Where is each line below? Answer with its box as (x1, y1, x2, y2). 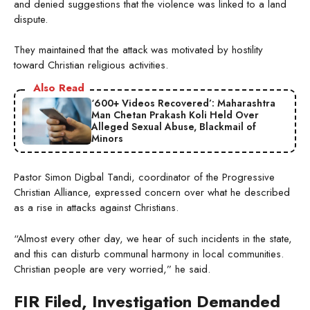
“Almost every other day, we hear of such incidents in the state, (14, 230, 292, 246)
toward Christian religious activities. (14, 57, 168, 73)
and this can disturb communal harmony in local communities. (14, 246, 284, 262)
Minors (91, 131, 123, 146)
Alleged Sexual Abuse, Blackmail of (91, 120, 256, 134)
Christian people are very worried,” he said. (14, 261, 210, 277)
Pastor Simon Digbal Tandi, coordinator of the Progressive (14, 170, 275, 185)
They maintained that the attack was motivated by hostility (14, 42, 263, 58)
